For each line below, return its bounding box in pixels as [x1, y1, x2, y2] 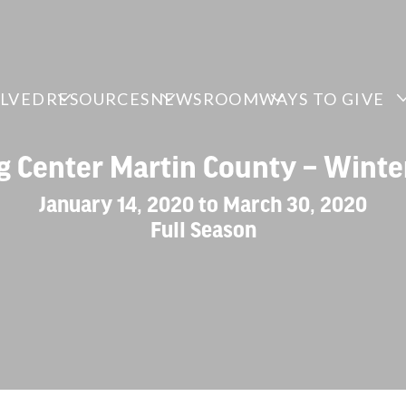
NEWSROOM [150, 89, 260, 109]
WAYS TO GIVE [259, 89, 385, 109]
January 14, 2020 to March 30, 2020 [39, 194, 367, 218]
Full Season [150, 219, 256, 244]
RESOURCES [45, 89, 150, 109]
